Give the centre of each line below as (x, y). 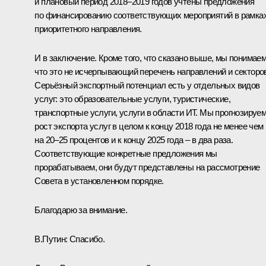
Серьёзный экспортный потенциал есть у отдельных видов (147, 85)
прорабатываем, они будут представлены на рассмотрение (147, 167)
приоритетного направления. (88, 28)
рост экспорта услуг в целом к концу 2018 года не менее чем (149, 126)
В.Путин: (51, 239)
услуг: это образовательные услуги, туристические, (132, 99)
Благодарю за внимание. (81, 210)
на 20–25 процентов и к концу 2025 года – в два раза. (134, 140)
